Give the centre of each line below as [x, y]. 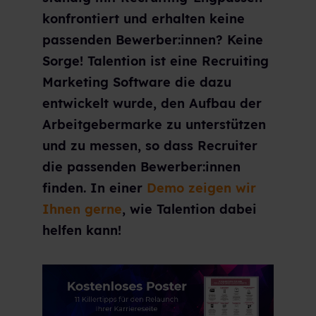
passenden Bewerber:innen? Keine [153, 40]
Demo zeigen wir [201, 188]
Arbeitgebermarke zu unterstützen [154, 125]
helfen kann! [82, 231]
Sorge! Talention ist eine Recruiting [156, 61]
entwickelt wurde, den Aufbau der [152, 104]
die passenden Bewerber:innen [141, 167]
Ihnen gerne [82, 209]
